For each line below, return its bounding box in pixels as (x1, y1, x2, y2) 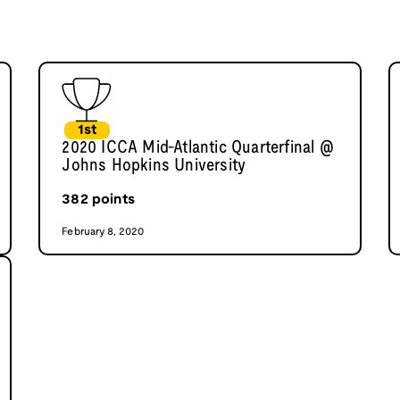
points (87, 193, 135, 207)
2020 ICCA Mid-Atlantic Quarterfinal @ (62, 140, 334, 157)
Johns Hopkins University (62, 158, 246, 175)
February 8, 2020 (62, 227, 145, 237)
